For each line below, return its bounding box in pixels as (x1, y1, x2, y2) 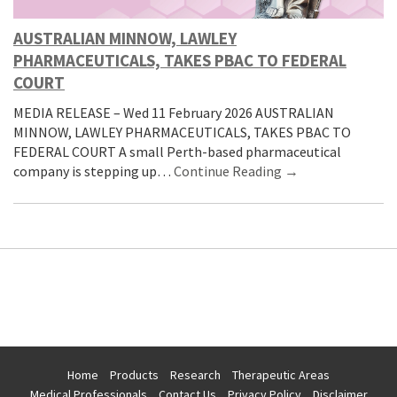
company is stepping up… (13, 161, 174, 180)
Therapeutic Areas (232, 366, 330, 383)
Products (110, 366, 159, 383)
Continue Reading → (174, 161, 299, 180)
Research (170, 366, 221, 383)
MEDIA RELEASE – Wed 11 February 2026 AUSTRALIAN (13, 103, 334, 121)
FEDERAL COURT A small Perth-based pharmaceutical (13, 142, 341, 160)
